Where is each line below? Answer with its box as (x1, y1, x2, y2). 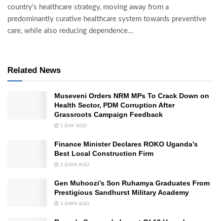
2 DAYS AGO (59, 162, 89, 168)
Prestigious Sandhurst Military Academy (54, 188, 189, 197)
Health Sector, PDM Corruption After (54, 101, 175, 110)
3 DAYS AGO (59, 201, 89, 207)
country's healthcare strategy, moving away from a (7, 3, 169, 11)
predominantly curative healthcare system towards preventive (7, 15, 206, 23)
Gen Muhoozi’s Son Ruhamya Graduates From (54, 179, 210, 187)
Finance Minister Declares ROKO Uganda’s (54, 140, 198, 148)
